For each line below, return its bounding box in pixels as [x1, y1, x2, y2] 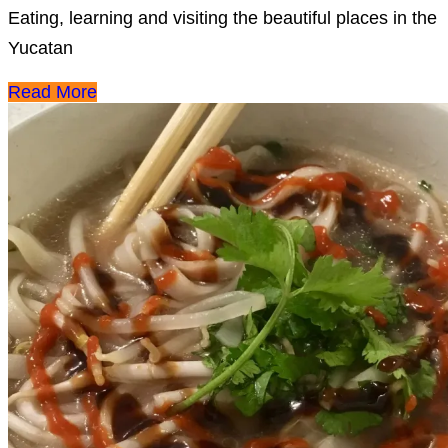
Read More [8, 82, 97, 103]
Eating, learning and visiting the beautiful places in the [8, 8, 437, 29]
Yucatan [8, 38, 73, 59]
